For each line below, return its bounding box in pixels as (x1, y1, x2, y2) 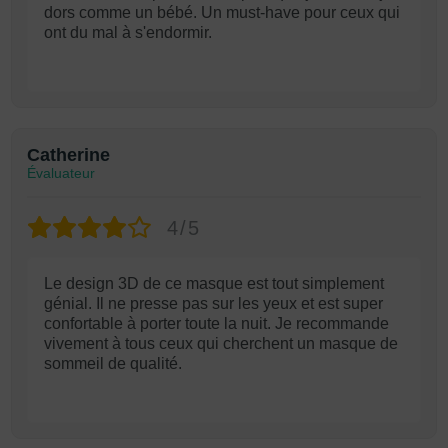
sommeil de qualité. (44, 355, 182, 372)
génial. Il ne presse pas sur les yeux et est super (44, 295, 383, 312)
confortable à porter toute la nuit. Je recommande (44, 315, 389, 332)
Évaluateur (27, 165, 95, 181)
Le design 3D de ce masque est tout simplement (44, 275, 384, 292)
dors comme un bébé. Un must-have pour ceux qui (44, 4, 400, 21)
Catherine (27, 145, 110, 165)
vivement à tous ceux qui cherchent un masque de (44, 335, 398, 352)
